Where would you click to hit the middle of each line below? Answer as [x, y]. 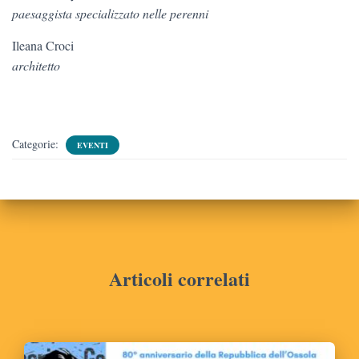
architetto [36, 66]
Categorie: [37, 144]
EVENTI [93, 145]
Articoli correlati [179, 279]
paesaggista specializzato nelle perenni [110, 14]
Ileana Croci [43, 46]
